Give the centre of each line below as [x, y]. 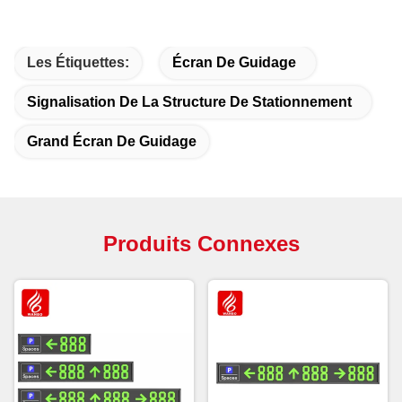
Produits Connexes [201, 244]
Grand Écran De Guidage [112, 142]
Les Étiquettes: [78, 63]
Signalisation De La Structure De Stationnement [189, 102]
